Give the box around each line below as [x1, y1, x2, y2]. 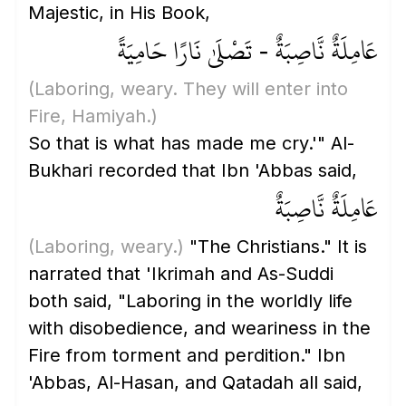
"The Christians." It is [184, 236, 367, 257]
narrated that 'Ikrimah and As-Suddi [28, 263, 333, 285]
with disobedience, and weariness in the [28, 317, 371, 339]
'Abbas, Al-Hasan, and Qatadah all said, [28, 372, 362, 393]
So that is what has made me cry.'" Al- [28, 132, 354, 154]
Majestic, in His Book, [28, 2, 210, 24]
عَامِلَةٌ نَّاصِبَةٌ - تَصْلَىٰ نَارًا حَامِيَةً [117, 26, 378, 75]
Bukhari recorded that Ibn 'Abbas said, [28, 159, 357, 181]
